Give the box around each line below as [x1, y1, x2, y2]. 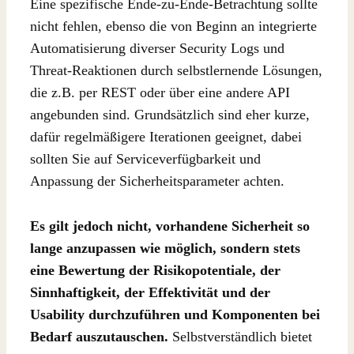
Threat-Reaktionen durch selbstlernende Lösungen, [30, 62, 322, 79]
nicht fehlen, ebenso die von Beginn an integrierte [30, 18, 317, 35]
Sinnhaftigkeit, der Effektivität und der [30, 284, 270, 301]
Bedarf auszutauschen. [30, 329, 168, 345]
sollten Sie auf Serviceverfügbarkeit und [30, 151, 261, 168]
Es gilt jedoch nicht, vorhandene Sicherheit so [30, 218, 310, 235]
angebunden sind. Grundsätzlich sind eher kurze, [30, 107, 310, 123]
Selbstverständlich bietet [168, 329, 312, 345]
